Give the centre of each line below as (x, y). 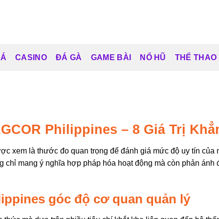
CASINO (31, 57)
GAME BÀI (111, 57)
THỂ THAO (196, 57)
